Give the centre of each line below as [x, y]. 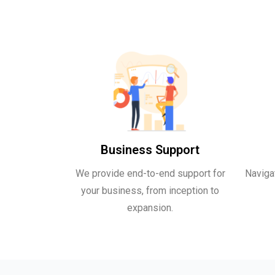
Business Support [150, 150]
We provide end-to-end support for [150, 173]
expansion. [150, 208]
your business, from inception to [150, 191]
